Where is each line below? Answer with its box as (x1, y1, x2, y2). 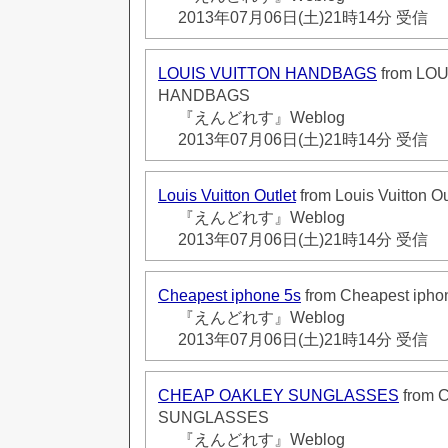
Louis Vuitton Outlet (158, 186, 296, 204)
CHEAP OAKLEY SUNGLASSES (158, 386, 399, 404)
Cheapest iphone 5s (158, 286, 301, 304)
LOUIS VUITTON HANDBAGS (158, 64, 377, 82)
